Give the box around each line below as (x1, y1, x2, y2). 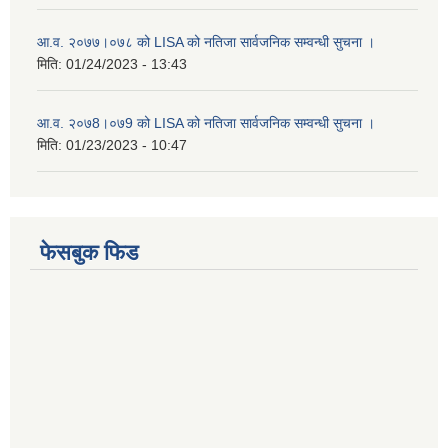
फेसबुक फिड (40, 240, 138, 266)
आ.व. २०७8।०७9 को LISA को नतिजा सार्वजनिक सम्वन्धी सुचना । (37, 114, 375, 131)
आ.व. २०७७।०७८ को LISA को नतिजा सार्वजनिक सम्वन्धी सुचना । (37, 33, 375, 50)
